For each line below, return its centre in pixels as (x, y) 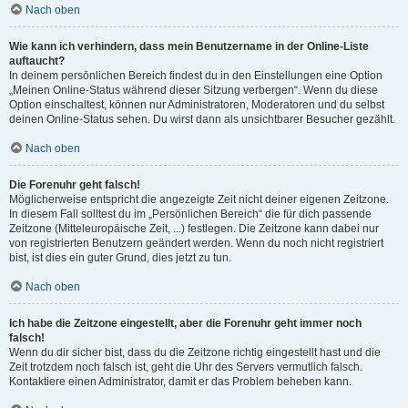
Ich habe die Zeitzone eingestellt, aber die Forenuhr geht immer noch (185, 323)
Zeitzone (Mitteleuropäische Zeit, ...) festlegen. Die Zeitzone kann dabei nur (194, 229)
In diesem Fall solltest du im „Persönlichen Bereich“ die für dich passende (190, 214)
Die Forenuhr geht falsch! (75, 185)
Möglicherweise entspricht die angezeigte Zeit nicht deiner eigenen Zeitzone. (199, 199)
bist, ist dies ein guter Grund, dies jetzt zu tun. (120, 258)
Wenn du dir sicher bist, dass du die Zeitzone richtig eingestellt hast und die (195, 352)
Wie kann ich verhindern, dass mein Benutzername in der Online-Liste (189, 46)
